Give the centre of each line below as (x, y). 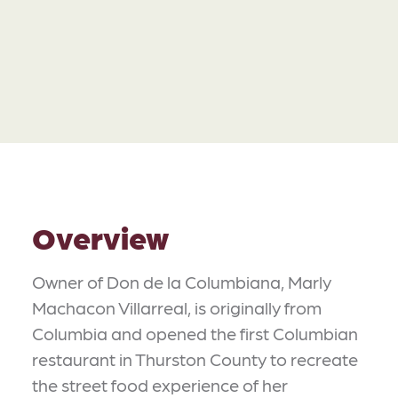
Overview (100, 236)
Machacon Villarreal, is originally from (177, 307)
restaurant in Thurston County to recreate (195, 359)
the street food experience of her (160, 385)
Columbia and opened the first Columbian (195, 333)
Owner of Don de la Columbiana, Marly (182, 282)
